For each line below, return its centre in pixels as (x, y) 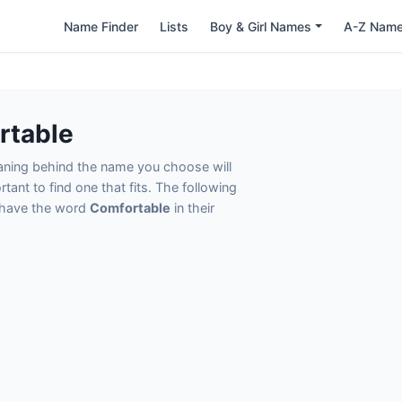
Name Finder (101, 26)
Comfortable (130, 208)
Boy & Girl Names (261, 26)
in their (192, 208)
